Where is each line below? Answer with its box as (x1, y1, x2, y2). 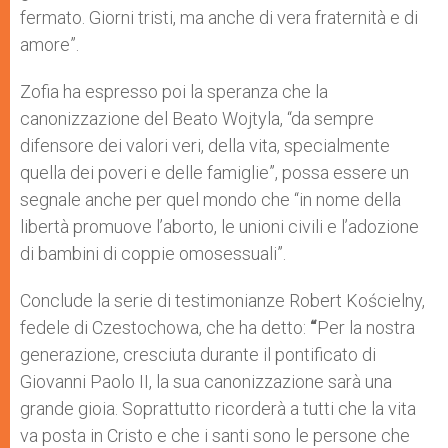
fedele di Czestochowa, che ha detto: (20, 317, 306, 338)
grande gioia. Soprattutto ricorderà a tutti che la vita (20, 398, 416, 419)
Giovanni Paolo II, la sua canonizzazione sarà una (20, 371, 392, 392)
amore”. (20, 34, 79, 55)
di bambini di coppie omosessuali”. (20, 243, 290, 264)
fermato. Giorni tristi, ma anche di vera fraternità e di (20, 7, 418, 28)
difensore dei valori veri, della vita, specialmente (20, 135, 390, 156)
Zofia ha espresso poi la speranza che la (20, 81, 328, 102)
